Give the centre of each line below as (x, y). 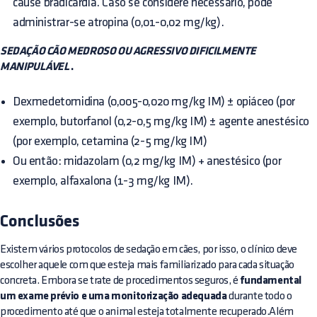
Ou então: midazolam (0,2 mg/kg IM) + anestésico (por (147, 161)
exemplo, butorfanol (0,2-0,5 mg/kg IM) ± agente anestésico (161, 121)
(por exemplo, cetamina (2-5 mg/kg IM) (110, 141)
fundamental (271, 281)
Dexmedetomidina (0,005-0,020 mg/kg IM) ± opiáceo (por (154, 101)
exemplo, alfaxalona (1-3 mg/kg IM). (103, 180)
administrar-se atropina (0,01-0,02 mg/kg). (119, 22)
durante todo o (259, 296)
